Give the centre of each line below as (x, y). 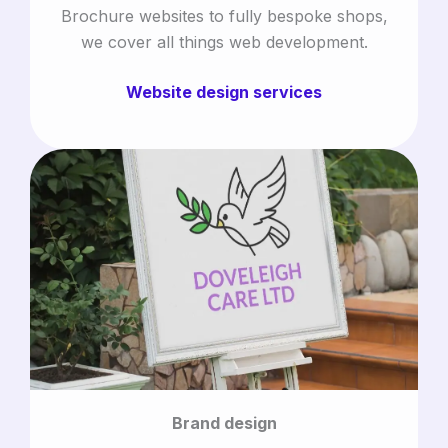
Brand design (224, 423)
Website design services (224, 91)
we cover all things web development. (224, 41)
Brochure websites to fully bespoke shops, (224, 15)
